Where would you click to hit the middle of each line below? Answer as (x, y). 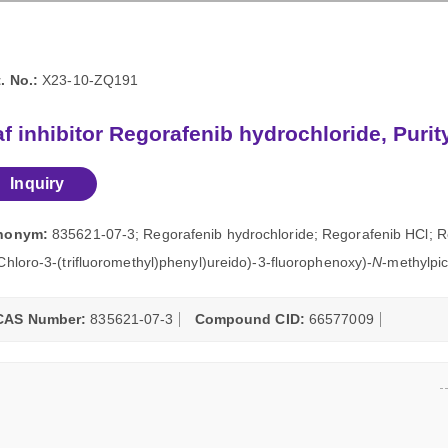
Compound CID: (249, 320)
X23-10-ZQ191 (88, 80)
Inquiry (37, 184)
